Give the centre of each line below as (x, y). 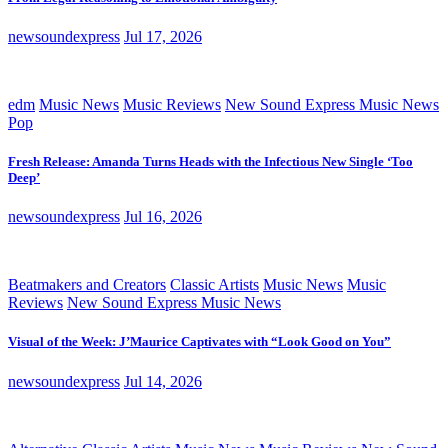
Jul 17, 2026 (163, 36)
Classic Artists (214, 285)
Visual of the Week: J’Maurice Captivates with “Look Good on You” (199, 342)
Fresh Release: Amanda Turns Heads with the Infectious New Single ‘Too (210, 162)
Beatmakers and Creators (87, 285)
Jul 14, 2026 (163, 381)
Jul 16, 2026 (163, 217)
